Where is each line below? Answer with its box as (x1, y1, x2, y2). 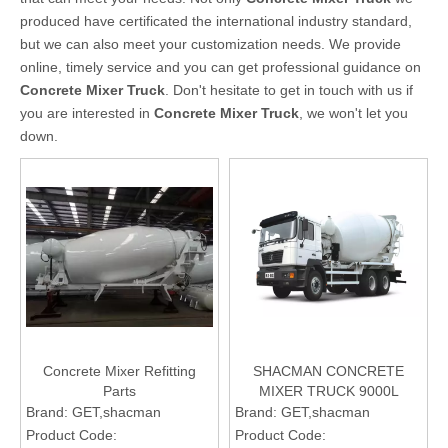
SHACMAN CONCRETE (253, 362, 404, 379)
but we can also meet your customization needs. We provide (20, 35, 401, 52)
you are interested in (20, 104, 154, 121)
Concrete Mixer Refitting (43, 362, 196, 379)
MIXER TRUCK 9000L (258, 382, 399, 399)
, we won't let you (299, 104, 408, 121)
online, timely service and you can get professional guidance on (20, 58, 421, 75)
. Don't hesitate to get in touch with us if (165, 81, 413, 98)
